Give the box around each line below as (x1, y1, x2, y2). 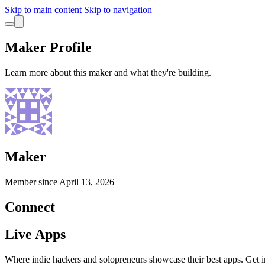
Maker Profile (5, 39, 92, 55)
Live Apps (5, 227, 66, 243)
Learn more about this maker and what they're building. (5, 67, 211, 77)
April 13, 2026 (59, 176, 114, 187)
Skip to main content (5, 5, 84, 15)
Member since (5, 176, 59, 187)
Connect (5, 199, 55, 215)
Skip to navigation (84, 5, 152, 15)
